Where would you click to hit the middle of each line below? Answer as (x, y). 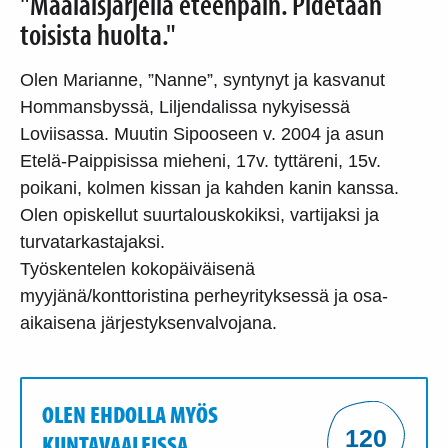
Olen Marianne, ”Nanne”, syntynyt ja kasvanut (202, 79)
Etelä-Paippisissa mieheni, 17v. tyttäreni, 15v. (200, 160)
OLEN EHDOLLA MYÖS (130, 413)
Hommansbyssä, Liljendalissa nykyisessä (185, 106)
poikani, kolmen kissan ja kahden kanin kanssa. (209, 187)
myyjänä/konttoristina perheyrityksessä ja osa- (204, 295)
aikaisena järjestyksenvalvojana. (148, 322)
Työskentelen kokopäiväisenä (137, 268)
